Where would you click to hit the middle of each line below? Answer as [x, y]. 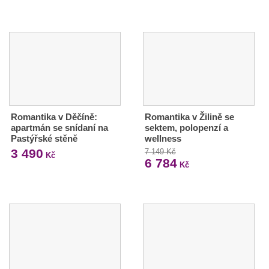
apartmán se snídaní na [59, 128]
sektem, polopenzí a [186, 128]
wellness [163, 139]
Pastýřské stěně [44, 139]
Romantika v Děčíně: [54, 117]
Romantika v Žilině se [189, 117]
